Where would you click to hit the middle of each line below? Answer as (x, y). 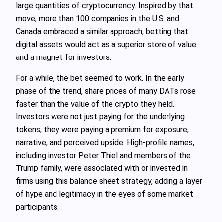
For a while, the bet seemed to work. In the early (100, 78)
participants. (37, 207)
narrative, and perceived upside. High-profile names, (105, 142)
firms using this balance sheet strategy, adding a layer (109, 181)
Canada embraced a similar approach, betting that (102, 31)
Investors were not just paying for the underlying (100, 116)
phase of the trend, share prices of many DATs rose (106, 91)
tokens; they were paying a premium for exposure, (102, 129)
